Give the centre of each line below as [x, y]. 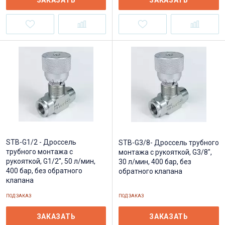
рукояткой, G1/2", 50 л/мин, [51, 161]
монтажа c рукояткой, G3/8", [165, 152]
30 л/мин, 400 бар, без [155, 162]
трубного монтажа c [39, 152]
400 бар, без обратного [44, 171]
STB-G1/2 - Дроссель [41, 142]
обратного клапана [150, 171]
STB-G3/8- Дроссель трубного [169, 143]
